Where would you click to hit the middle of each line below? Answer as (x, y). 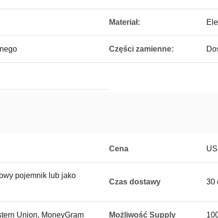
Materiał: (125, 22)
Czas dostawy (135, 182)
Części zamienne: (141, 49)
